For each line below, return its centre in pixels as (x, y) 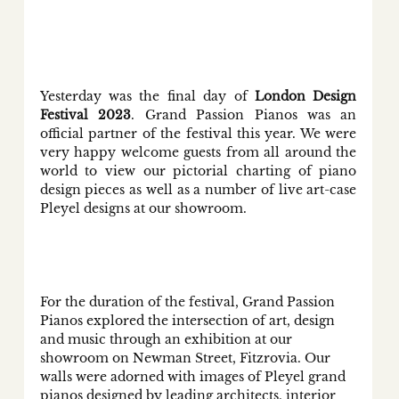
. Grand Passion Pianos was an (244, 115)
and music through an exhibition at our (167, 340)
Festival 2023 (85, 115)
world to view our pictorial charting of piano (198, 171)
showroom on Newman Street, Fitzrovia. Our (187, 358)
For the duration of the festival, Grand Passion (189, 302)
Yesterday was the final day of (147, 97)
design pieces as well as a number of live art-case (198, 190)
